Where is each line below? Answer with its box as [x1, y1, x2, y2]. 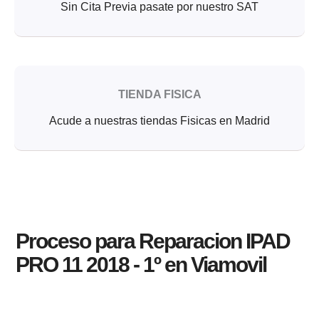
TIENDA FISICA [117, 88, 202, 100]
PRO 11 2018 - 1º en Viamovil [16, 253, 267, 277]
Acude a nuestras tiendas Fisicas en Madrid [49, 114, 270, 127]
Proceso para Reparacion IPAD [16, 229, 291, 253]
